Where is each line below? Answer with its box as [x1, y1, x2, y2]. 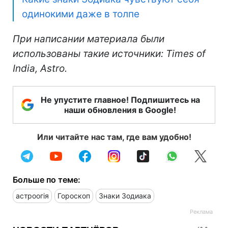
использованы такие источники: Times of [13, 48, 206, 60]
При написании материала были [13, 33, 164, 45]
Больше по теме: [13, 175, 80, 185]
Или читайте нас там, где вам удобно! [37, 132, 191, 142]
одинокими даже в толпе [22, 8, 139, 20]
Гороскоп [58, 191, 90, 201]
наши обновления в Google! [64, 105, 176, 116]
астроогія [16, 191, 49, 201]
